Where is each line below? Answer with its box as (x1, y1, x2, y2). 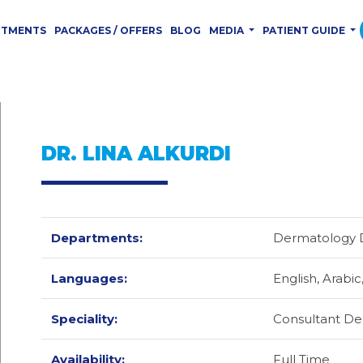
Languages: (50, 270, 127, 286)
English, (272, 270, 319, 286)
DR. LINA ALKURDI (41, 141, 231, 165)
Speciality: (50, 310, 117, 327)
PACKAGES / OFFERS (53, 23, 162, 36)
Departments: (50, 229, 143, 246)
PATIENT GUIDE (262, 23, 348, 36)
